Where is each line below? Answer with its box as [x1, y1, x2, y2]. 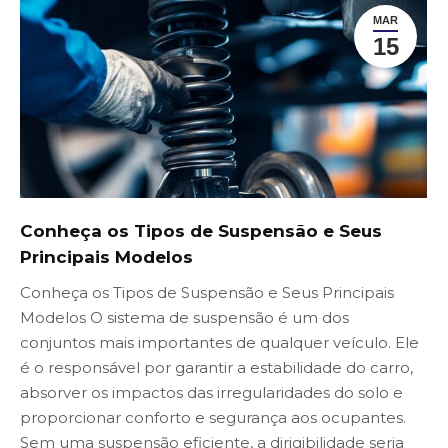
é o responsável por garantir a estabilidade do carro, [20, 358, 413, 378]
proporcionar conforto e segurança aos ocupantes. [20, 408, 406, 428]
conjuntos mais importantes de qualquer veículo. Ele [20, 333, 419, 353]
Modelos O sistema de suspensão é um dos [20, 308, 349, 328]
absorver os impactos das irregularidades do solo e [20, 383, 403, 403]
